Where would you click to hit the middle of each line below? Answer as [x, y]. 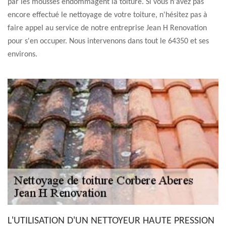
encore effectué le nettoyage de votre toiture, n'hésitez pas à [107, 15]
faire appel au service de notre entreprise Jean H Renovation [107, 28]
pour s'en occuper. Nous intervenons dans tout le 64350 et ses [108, 41]
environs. [22, 54]
